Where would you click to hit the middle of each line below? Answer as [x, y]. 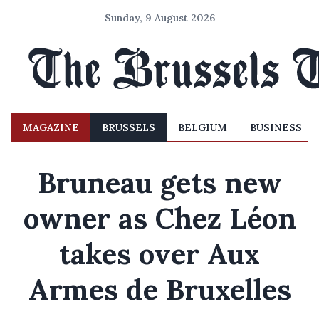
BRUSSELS [129, 127]
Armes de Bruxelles [159, 289]
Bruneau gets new [159, 183]
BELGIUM [203, 127]
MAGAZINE [51, 127]
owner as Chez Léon [159, 218]
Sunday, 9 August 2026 [159, 18]
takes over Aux [159, 254]
